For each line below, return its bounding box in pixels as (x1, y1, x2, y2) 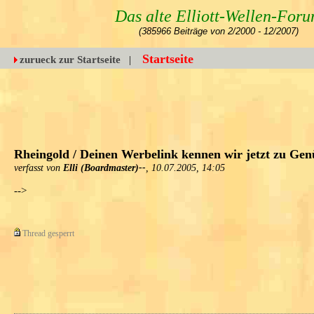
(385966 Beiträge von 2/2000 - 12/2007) (138, 26, 299, 36)
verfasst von (14, 163, 63, 173)
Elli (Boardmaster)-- (63, 163, 146, 173)
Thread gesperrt (22, 228, 74, 238)
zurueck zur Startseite (20, 54, 121, 65)
